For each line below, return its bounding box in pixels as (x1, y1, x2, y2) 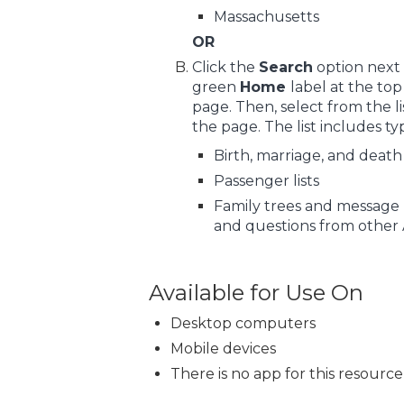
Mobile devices (170, 339, 276, 357)
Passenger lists (213, 171, 319, 189)
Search (258, 58, 313, 76)
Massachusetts (213, 7, 319, 25)
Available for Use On (148, 279, 363, 306)
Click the (191, 58, 259, 76)
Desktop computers (170, 314, 316, 332)
